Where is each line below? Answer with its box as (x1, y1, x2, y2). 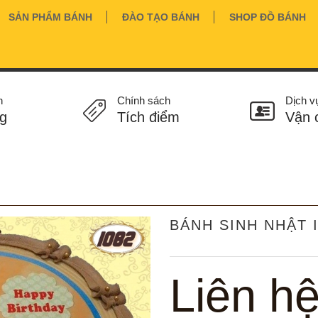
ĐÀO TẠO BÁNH (122, 11, 199, 23)
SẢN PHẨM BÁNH (9, 11, 92, 23)
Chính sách (117, 94, 171, 106)
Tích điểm (117, 109, 180, 125)
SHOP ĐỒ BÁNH (229, 11, 306, 23)
